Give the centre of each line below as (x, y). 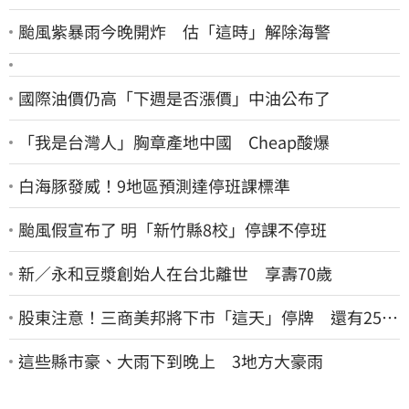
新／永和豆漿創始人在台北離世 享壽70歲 (175, 273)
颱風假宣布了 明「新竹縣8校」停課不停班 (173, 230)
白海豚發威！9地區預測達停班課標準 (154, 186)
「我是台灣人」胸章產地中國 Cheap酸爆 (174, 142)
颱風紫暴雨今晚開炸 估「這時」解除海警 (174, 31)
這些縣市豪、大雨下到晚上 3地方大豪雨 (171, 361)
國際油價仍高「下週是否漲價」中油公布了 (174, 98)
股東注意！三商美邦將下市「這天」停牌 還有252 (204, 317)
